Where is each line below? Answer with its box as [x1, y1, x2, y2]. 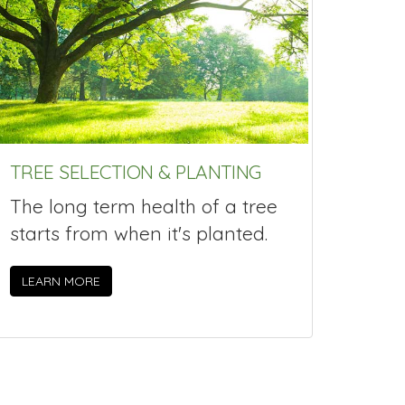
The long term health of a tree [10, 193, 278, 218]
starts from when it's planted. [10, 221, 268, 245]
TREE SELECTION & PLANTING [10, 160, 261, 184]
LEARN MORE [22, 273, 100, 290]
